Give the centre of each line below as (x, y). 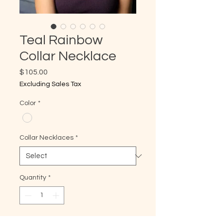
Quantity (33, 178)
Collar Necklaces (46, 138)
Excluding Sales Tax (50, 84)
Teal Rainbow (61, 40)
